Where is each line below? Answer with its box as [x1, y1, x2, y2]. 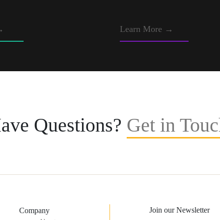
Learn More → [120, 24, 173, 34]
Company [19, 206, 50, 215]
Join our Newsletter [149, 206, 210, 215]
